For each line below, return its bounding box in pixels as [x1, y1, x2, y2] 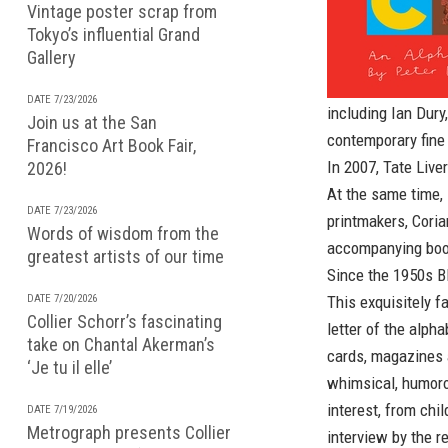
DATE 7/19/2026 [27, 403, 97, 416]
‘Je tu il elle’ [27, 357, 112, 378]
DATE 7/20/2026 [27, 292, 97, 305]
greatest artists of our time [27, 246, 224, 267]
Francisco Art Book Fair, [27, 135, 196, 156]
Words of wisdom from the [27, 223, 219, 244]
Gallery [27, 47, 76, 68]
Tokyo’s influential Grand [27, 24, 200, 45]
